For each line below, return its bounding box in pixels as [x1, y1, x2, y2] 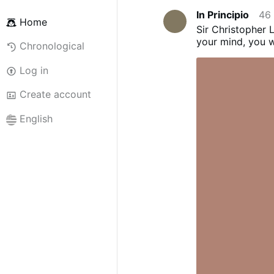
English [19, 113, 53, 125]
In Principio [196, 8, 250, 21]
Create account [19, 88, 91, 101]
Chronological [19, 40, 84, 53]
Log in [19, 64, 48, 76]
